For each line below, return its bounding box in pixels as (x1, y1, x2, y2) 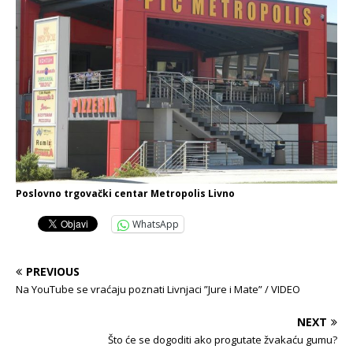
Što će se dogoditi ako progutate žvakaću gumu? (108, 333, 337, 347)
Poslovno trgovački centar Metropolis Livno (16, 187, 235, 201)
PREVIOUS (26, 264, 80, 280)
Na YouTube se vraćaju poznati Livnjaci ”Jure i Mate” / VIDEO (16, 282, 300, 297)
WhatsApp (132, 217, 179, 232)
